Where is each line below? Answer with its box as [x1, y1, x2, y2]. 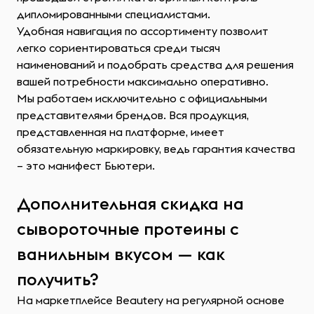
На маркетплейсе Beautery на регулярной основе [17, 293, 285, 307]
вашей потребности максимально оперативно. [17, 74, 268, 88]
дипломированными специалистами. [17, 7, 210, 21]
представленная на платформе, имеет [17, 125, 224, 139]
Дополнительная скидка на [17, 193, 244, 214]
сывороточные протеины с [17, 218, 239, 239]
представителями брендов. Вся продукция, [17, 108, 249, 122]
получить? [17, 268, 99, 289]
